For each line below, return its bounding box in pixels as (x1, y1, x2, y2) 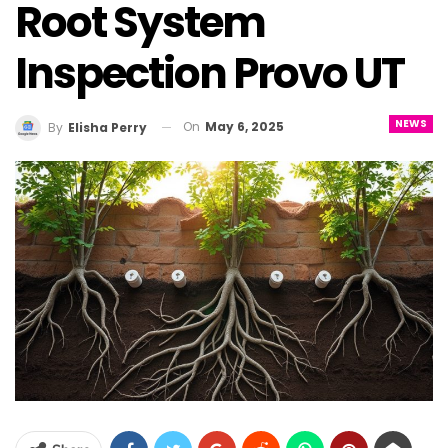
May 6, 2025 (205, 118, 284, 136)
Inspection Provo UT (15, 44, 404, 104)
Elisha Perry (68, 118, 147, 136)
